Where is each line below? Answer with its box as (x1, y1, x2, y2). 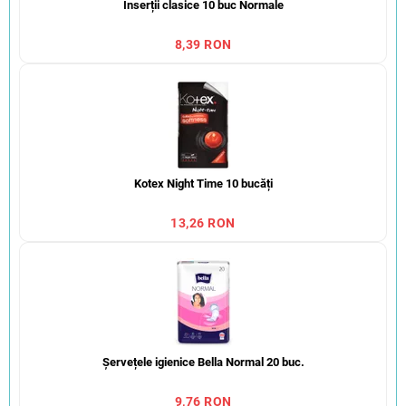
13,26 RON (170, 216, 236, 231)
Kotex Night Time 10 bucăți (133, 177, 273, 191)
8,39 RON (174, 37, 232, 53)
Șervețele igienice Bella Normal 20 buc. (101, 355, 304, 370)
